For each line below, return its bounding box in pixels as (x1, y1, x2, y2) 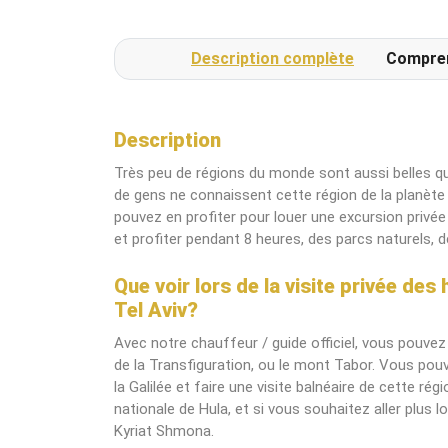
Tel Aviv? (114, 298, 198, 322)
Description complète (191, 49, 354, 68)
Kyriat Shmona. (114, 422, 214, 440)
